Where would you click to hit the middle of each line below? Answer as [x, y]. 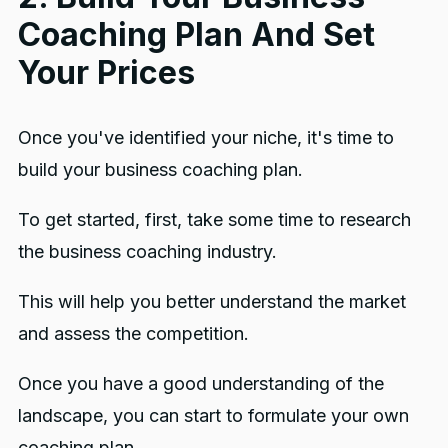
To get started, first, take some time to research [214, 219]
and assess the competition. [133, 333]
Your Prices [106, 72]
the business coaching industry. [147, 251]
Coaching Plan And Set [196, 34]
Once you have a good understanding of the [200, 383]
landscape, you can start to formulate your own [213, 415]
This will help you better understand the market [211, 301]
